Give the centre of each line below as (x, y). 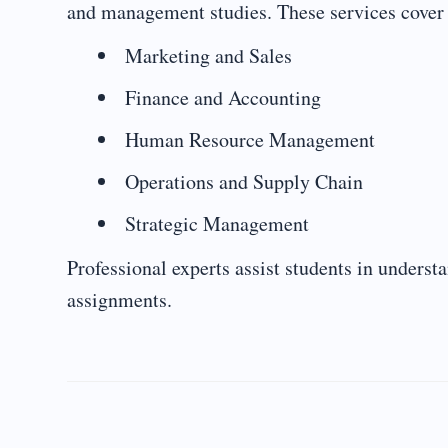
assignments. (119, 299)
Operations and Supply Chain (244, 181)
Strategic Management (217, 223)
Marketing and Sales (208, 55)
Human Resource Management (250, 139)
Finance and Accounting (223, 97)
